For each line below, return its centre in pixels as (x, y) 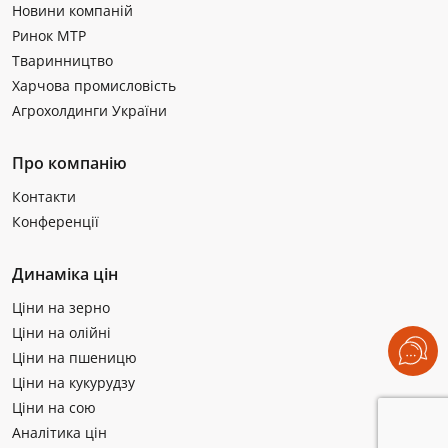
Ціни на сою (54, 408)
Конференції (55, 222)
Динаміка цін (65, 274)
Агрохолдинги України (89, 111)
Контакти (44, 197)
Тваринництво (62, 61)
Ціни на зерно (61, 308)
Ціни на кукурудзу (73, 383)
